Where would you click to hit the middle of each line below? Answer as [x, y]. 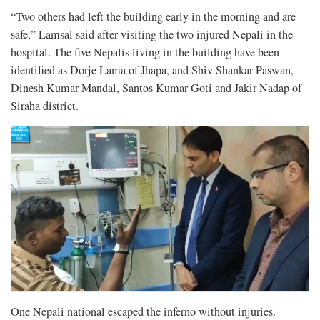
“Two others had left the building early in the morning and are [153, 16]
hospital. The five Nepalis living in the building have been [145, 52]
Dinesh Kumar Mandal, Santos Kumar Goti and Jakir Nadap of [156, 87]
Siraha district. [45, 105]
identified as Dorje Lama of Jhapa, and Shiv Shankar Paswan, [152, 70]
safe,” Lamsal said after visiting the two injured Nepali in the [152, 34]
